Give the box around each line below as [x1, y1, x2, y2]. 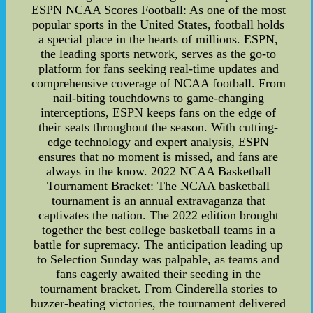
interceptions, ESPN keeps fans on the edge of [41, 105, 277, 120]
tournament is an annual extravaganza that [51, 194, 265, 208]
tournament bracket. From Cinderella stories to [39, 282, 277, 296]
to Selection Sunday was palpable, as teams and [37, 252, 280, 267]
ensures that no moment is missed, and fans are [38, 150, 279, 164]
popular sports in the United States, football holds [32, 17, 285, 32]
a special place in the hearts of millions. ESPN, [38, 32, 279, 47]
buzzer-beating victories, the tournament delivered [31, 296, 286, 311]
